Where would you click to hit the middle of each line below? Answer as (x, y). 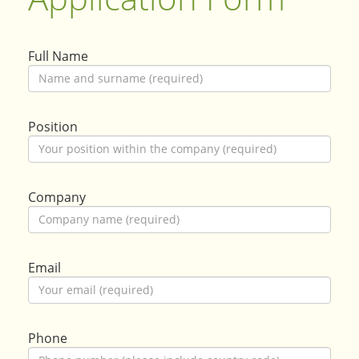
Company (57, 197)
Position (53, 126)
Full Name (58, 56)
